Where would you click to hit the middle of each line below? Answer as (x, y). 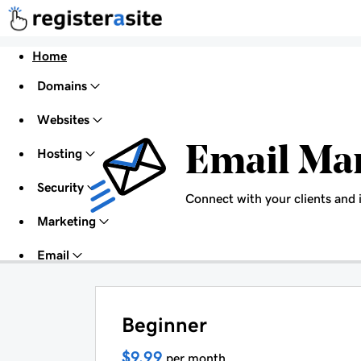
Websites (63, 120)
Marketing (66, 221)
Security (60, 187)
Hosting (60, 154)
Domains (62, 86)
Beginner (164, 325)
